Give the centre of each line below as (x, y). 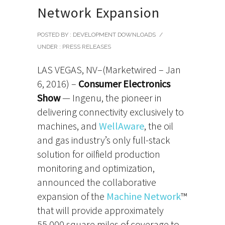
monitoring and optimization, (96, 168)
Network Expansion (98, 13)
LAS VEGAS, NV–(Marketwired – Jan (109, 70)
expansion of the (72, 196)
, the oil (159, 126)
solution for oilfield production (99, 154)
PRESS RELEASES (86, 47)
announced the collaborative (97, 182)
